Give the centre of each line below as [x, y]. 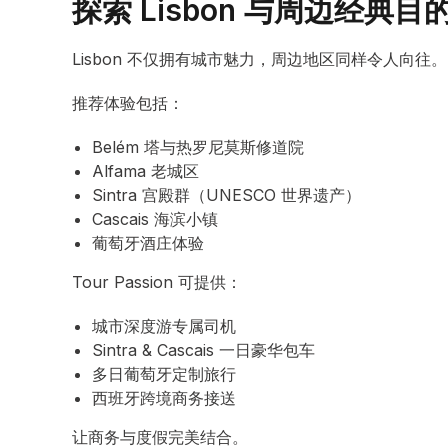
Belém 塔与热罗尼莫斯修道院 [198, 147]
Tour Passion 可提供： [157, 282]
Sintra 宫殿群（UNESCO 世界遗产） [226, 195]
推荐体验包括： [128, 103]
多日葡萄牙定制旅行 [164, 374]
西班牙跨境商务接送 [164, 398]
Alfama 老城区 [145, 171]
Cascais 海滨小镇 [155, 219]
